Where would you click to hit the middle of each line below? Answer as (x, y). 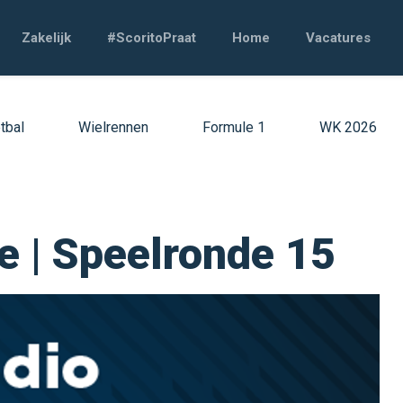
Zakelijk (46, 38)
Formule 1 (234, 127)
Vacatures (338, 38)
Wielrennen (113, 127)
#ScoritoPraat (152, 38)
